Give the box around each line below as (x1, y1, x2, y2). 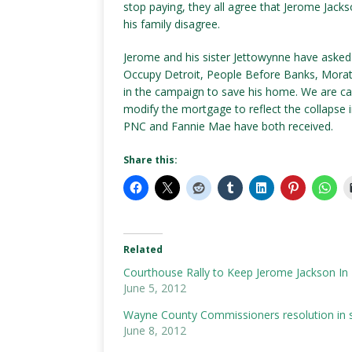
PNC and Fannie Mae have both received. (123, 119, 333, 134)
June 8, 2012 (123, 323, 186, 338)
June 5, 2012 (123, 280, 186, 295)
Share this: (123, 153, 178, 167)
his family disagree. (123, 16, 220, 31)
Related (123, 243, 163, 256)
